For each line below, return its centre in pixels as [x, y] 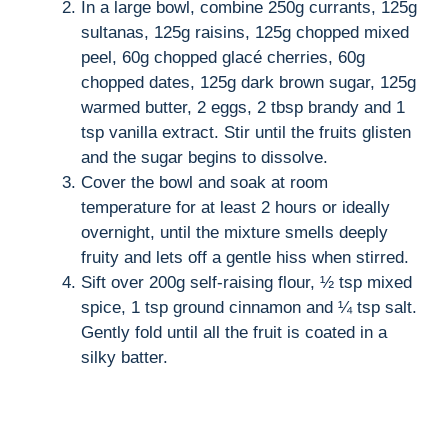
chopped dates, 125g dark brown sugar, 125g [248, 82]
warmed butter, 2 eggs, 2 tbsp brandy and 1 [243, 107]
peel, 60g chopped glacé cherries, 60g [223, 57]
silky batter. [124, 357]
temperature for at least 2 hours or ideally [235, 207]
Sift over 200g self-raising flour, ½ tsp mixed [246, 282]
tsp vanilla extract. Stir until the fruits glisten [246, 132]
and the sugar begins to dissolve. [204, 157]
